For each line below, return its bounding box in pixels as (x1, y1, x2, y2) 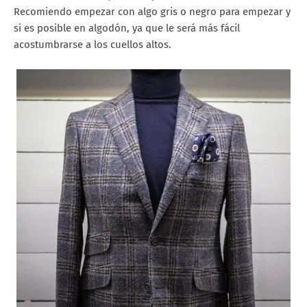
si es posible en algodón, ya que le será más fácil (14, 22, 240, 35)
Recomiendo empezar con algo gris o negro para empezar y (14, 5, 291, 19)
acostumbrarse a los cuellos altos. (14, 38, 171, 51)
